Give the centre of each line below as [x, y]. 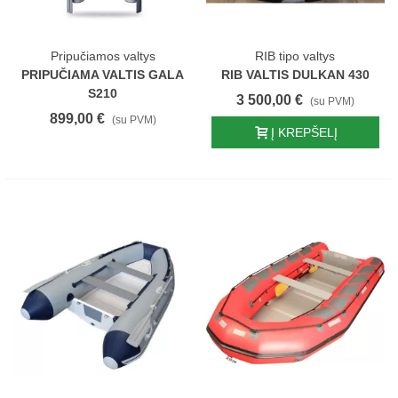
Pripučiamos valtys [103, 56]
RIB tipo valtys [295, 56]
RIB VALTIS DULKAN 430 [295, 75]
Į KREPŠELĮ [304, 132]
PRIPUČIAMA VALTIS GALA [103, 75]
